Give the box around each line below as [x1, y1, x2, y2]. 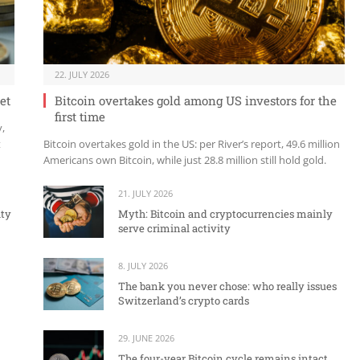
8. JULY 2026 [118, 259, 168, 272]
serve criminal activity [118, 220, 231, 235]
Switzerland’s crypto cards [118, 292, 249, 308]
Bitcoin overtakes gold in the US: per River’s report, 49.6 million [43, 136, 340, 151]
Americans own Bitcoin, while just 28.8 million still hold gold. [43, 152, 326, 167]
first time [55, 108, 105, 125]
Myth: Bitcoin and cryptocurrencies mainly [118, 206, 333, 221]
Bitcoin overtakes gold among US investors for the [55, 92, 337, 108]
